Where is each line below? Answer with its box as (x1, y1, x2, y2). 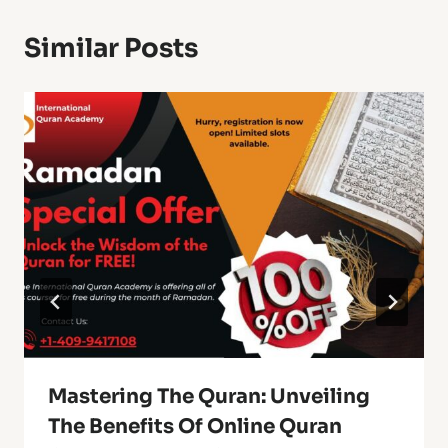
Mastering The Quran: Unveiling (48, 384, 370, 410)
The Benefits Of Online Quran (48, 414, 342, 440)
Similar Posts (24, 31, 198, 65)
